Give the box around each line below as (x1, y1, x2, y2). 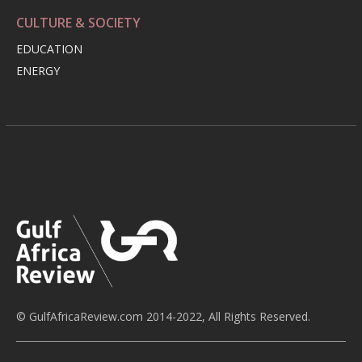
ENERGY (16, 63, 60, 78)
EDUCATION (16, 41, 82, 57)
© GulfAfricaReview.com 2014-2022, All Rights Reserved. (16, 309, 310, 324)
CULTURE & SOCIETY (16, 14, 141, 32)
